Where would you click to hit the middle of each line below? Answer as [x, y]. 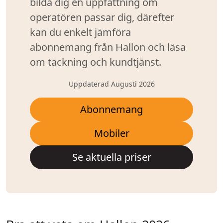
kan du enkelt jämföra [80, 32]
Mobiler [111, 133]
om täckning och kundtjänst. [96, 62]
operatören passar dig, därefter [102, 17]
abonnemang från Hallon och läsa [108, 47]
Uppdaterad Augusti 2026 [111, 84]
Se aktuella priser [111, 157]
